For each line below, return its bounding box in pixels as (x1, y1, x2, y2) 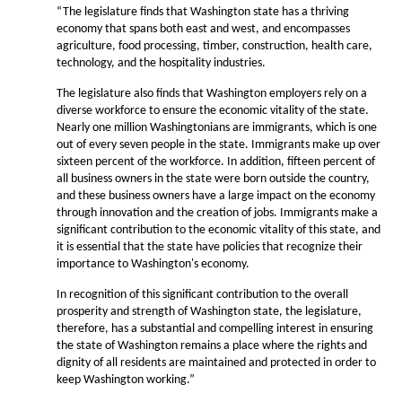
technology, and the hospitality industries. (57, 57, 266, 70)
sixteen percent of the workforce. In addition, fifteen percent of (57, 155, 375, 169)
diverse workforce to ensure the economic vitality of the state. (57, 104, 369, 118)
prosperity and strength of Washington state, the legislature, (57, 305, 362, 319)
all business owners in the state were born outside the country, (57, 172, 370, 186)
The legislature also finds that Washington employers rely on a (57, 87, 367, 100)
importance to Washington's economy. (57, 258, 249, 271)
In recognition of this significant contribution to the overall (57, 288, 348, 301)
